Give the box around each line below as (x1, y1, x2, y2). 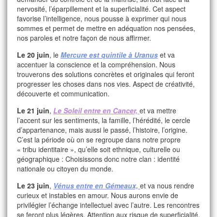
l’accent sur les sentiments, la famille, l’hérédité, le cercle (17, 115, 190, 125)
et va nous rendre (140, 181, 194, 190)
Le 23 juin (17, 181, 49, 190)
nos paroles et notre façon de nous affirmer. (17, 33, 155, 43)
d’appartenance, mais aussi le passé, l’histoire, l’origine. (17, 125, 187, 135)
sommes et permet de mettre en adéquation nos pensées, (17, 23, 195, 33)
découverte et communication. (17, 89, 109, 98)
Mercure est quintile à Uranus (61, 50, 158, 60)
